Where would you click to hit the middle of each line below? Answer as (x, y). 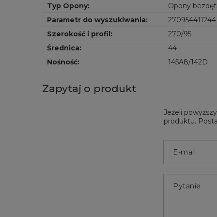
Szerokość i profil (79, 34)
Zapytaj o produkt (89, 88)
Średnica (63, 48)
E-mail (184, 152)
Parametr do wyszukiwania (96, 20)
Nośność (62, 62)
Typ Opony (67, 6)
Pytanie (187, 186)
